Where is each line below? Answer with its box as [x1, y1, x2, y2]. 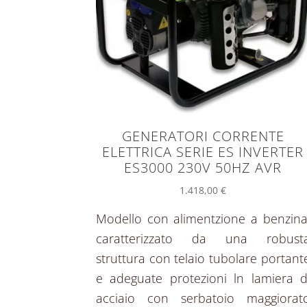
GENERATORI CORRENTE [121, 127, 284, 146]
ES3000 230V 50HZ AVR [124, 158, 282, 177]
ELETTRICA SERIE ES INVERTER [102, 143, 304, 162]
